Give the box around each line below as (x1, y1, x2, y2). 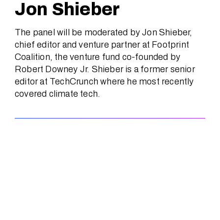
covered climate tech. (15, 88, 101, 99)
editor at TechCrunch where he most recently (15, 76, 194, 86)
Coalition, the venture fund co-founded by (15, 52, 181, 62)
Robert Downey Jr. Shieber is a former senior (15, 64, 195, 74)
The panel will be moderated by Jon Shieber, (15, 27, 192, 37)
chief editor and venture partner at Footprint (15, 39, 190, 50)
